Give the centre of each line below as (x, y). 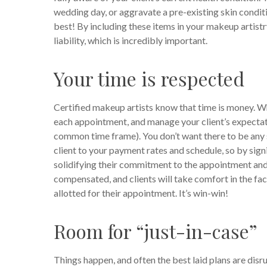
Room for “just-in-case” (156, 231)
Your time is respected (149, 78)
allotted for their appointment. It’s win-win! (141, 193)
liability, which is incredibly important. (131, 40)
